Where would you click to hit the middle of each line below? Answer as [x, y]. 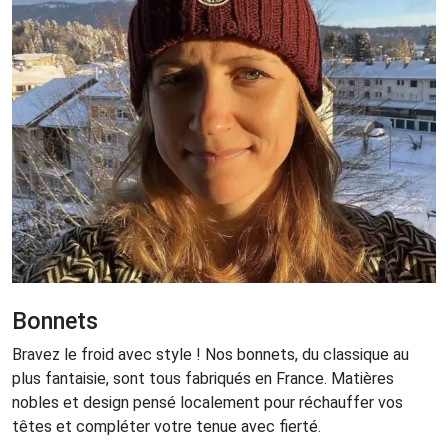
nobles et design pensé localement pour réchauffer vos [207, 403]
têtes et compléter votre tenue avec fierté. [166, 427]
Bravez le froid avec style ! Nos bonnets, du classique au [210, 355]
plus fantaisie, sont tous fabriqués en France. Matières [203, 379]
